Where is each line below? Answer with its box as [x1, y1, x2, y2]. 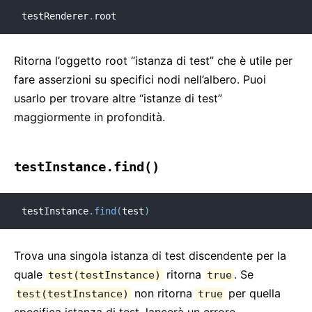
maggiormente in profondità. [14, 110, 165, 124]
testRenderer [22, 10, 88, 22]
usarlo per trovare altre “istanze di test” [14, 91, 222, 105]
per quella [225, 286, 281, 300]
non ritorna [131, 286, 196, 300]
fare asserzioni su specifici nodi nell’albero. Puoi [14, 72, 266, 86]
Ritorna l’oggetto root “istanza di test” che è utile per [14, 54, 292, 68]
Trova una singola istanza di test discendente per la [14, 249, 286, 263]
